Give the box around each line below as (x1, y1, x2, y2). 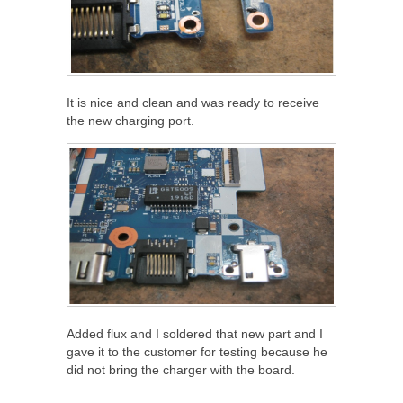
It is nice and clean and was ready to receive (67, 94, 319, 110)
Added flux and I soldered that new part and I (67, 327, 323, 342)
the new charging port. (67, 112, 194, 128)
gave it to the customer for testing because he (67, 345, 327, 360)
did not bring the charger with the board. (67, 363, 295, 378)
